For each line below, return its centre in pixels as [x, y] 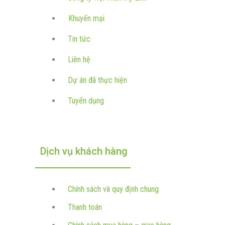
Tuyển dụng [86, 100]
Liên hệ [79, 59]
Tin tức [79, 39]
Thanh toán [85, 207]
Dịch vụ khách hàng [84, 151]
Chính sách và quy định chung [113, 189]
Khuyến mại [86, 18]
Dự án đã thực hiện [97, 80]
